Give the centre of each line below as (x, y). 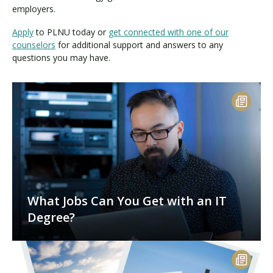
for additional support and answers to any (139, 45)
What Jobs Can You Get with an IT (127, 201)
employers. (34, 9)
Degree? (51, 218)
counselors (34, 45)
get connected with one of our (168, 32)
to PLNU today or (71, 32)
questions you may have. (61, 58)
